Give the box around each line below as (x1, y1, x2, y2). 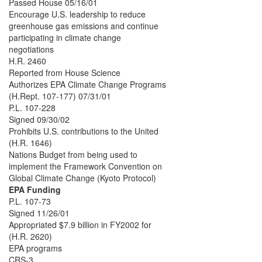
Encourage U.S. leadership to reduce (9, 8, 146, 20)
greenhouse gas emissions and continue (9, 20, 158, 32)
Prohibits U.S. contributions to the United (9, 125, 158, 137)
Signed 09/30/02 (9, 113, 70, 126)
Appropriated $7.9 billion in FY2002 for (9, 219, 151, 231)
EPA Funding (9, 184, 61, 196)
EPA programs (9, 242, 62, 254)
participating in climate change (9, 32, 121, 44)
